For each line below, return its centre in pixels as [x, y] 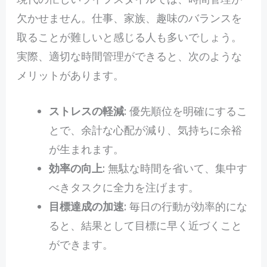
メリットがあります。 [70, 75]
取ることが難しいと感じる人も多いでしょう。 [129, 37]
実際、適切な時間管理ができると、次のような [129, 56]
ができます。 [81, 245]
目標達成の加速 [86, 207]
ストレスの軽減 [86, 111]
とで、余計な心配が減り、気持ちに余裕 [145, 130]
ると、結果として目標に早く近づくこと [145, 226]
